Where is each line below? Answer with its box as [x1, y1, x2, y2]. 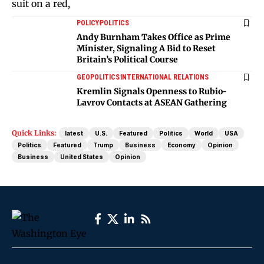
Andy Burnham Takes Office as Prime [77, 32, 230, 43]
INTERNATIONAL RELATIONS [120, 73, 209, 82]
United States [60, 153, 103, 161]
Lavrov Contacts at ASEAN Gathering [77, 97, 227, 108]
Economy [167, 141, 196, 149]
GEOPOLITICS [77, 73, 120, 82]
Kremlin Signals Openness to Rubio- [77, 86, 227, 97]
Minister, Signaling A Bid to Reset [77, 43, 216, 54]
